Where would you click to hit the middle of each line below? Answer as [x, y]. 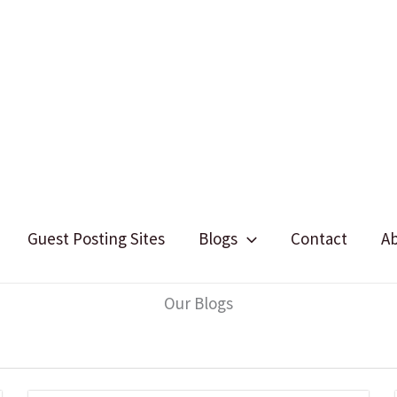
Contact [319, 238]
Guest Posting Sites [97, 238]
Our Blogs [198, 303]
